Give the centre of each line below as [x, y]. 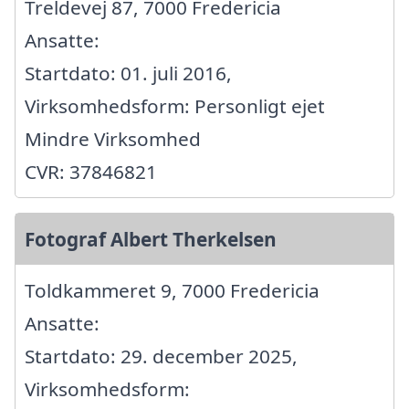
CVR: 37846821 [91, 171]
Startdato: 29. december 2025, [161, 356]
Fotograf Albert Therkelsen [151, 239]
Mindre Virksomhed [113, 138]
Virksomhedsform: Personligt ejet [175, 105]
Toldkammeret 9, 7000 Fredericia [172, 290]
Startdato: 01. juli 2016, [128, 73]
